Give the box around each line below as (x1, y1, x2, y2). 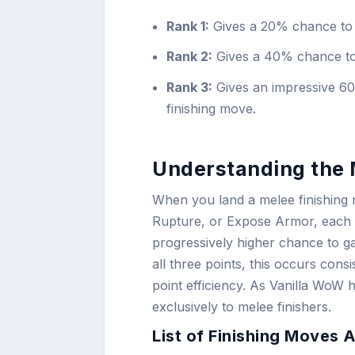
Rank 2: (166, 48, 213, 65)
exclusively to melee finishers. (152, 298, 331, 315)
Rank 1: (166, 18, 210, 35)
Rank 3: (166, 78, 213, 95)
